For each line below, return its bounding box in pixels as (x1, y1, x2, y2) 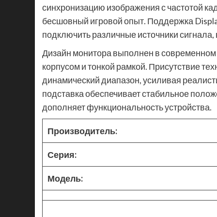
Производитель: (47, 125, 117, 137)
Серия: (47, 149, 77, 160)
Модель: (47, 173, 83, 184)
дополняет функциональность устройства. (42, 102, 212, 113)
